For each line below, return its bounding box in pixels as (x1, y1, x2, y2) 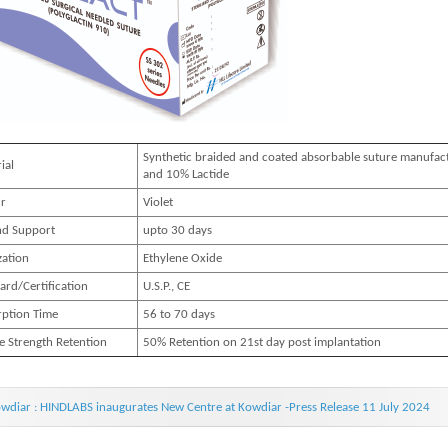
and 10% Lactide (143, 168, 229, 181)
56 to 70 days (143, 308, 215, 321)
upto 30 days (143, 224, 212, 237)
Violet (143, 196, 173, 209)
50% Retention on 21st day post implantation (143, 336, 381, 349)
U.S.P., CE (143, 280, 190, 293)
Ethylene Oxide (143, 252, 222, 265)
